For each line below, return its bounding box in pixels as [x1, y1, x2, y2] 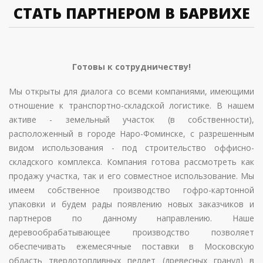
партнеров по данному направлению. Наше [9, 213, 254, 224]
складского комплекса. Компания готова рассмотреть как [9, 156, 254, 167]
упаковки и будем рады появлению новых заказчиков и [9, 198, 254, 210]
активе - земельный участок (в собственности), [9, 114, 254, 125]
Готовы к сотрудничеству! [72, 61, 191, 72]
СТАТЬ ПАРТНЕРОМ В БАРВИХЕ [13, 3, 250, 23]
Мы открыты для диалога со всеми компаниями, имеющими [9, 86, 254, 97]
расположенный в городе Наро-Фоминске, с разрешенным [9, 128, 254, 139]
